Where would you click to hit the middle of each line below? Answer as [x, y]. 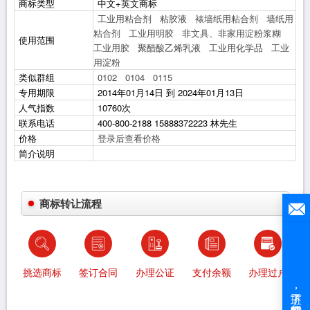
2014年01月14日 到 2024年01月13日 [171, 93]
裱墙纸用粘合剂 [227, 19]
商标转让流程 [71, 204]
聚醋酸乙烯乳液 [169, 48]
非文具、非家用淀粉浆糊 [231, 33]
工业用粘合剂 [125, 19]
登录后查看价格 [129, 138]
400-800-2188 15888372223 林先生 [167, 123]
